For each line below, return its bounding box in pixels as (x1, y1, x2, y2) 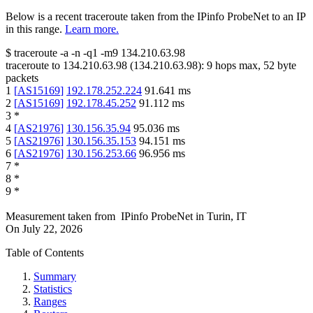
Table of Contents (6, 247, 84, 259)
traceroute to (6, 59, 60, 72)
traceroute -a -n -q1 (14, 47, 98, 59)
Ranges (34, 296, 66, 308)
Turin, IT (207, 210, 247, 223)
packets (6, 72, 38, 85)
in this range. (6, 23, 62, 36)
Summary (34, 270, 76, 283)
